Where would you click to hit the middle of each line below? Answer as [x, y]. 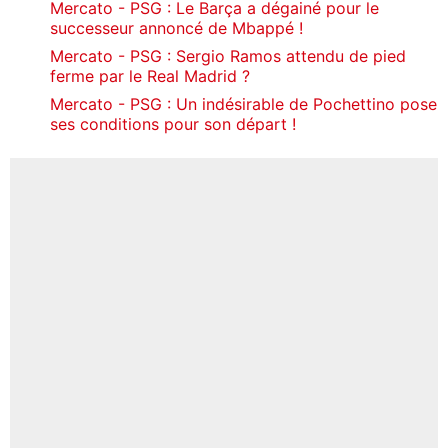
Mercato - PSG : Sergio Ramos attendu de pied [228, 55]
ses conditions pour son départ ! [173, 123]
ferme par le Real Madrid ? [150, 75]
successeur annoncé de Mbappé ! [176, 27]
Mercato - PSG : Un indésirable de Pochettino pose [243, 103]
